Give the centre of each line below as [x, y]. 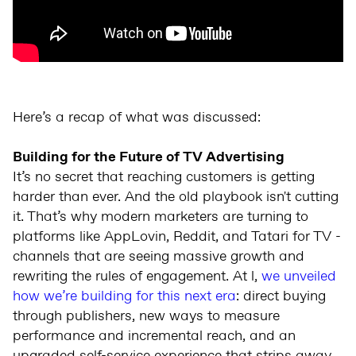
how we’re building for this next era [124, 297]
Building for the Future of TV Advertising [149, 158]
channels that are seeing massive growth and [159, 257]
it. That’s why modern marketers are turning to [161, 217]
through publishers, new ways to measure [146, 317]
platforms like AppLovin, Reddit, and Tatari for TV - [177, 237]
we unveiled [299, 277]
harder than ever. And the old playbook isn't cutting [176, 197]
